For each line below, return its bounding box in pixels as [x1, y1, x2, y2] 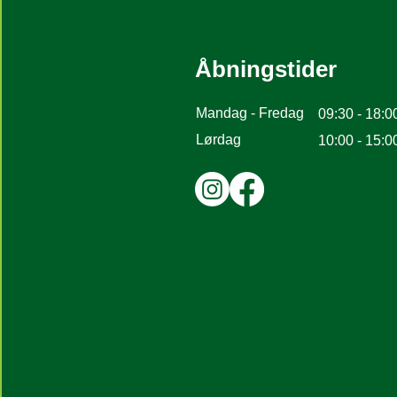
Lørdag [196, 132, 241, 147]
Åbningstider [195, 56, 337, 82]
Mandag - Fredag [196, 105, 304, 121]
